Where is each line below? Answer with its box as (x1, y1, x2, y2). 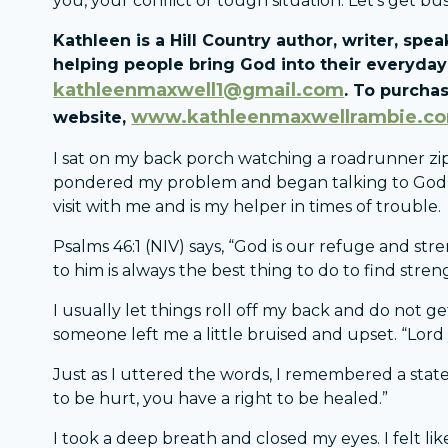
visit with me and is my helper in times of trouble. (53, 197, 442, 217)
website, (53, 108, 127, 128)
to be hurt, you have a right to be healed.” (53, 389, 389, 409)
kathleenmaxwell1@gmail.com (53, 79, 345, 102)
